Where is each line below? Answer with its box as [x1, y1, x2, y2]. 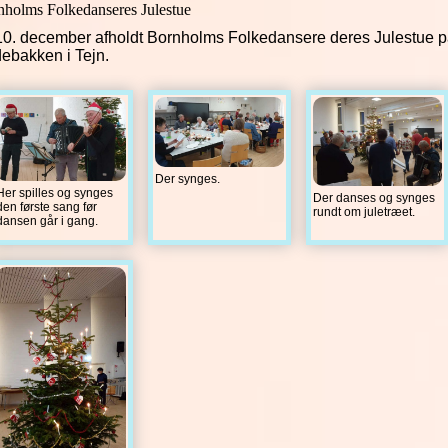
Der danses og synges [313, 190, 435, 205]
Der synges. [155, 172, 220, 187]
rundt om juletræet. [313, 204, 415, 219]
